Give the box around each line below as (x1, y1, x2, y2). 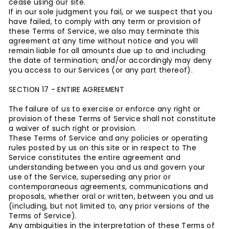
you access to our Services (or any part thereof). (9, 65, 193, 75)
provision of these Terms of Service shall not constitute (9, 114, 216, 124)
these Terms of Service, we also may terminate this (9, 27, 200, 36)
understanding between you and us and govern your (9, 163, 205, 172)
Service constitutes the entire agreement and (9, 153, 181, 163)
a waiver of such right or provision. (9, 124, 137, 133)
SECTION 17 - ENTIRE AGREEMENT (9, 85, 125, 95)
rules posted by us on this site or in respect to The (9, 143, 196, 153)
